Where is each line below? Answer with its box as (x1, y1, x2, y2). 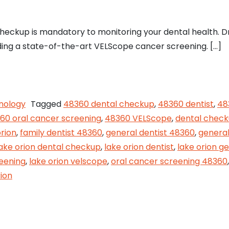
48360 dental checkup (63, 98, 154, 110)
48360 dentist (157, 98, 214, 110)
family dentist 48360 (19, 126, 102, 139)
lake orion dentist (104, 141, 174, 153)
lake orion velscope (29, 155, 107, 167)
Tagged (30, 98, 63, 110)
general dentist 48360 (105, 126, 195, 139)
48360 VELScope (104, 112, 172, 124)
